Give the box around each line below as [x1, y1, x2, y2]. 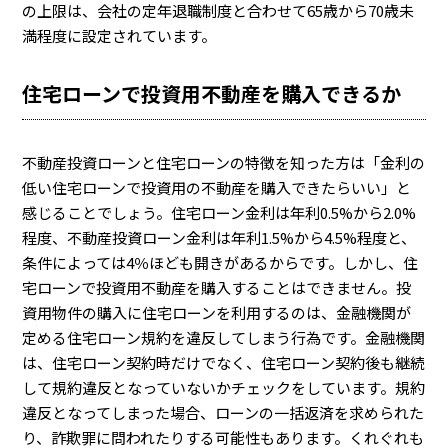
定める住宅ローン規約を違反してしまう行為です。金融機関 [22, 327, 426, 348]
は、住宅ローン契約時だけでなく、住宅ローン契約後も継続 [22, 352, 426, 373]
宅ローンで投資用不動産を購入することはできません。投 [22, 277, 412, 298]
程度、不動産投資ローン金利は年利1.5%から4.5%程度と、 [22, 227, 417, 248]
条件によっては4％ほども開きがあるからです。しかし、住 [22, 252, 419, 273]
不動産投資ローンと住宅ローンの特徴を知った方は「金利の [22, 152, 426, 173]
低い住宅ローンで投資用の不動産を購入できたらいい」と [22, 177, 412, 198]
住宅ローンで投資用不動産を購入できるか [22, 79, 402, 108]
